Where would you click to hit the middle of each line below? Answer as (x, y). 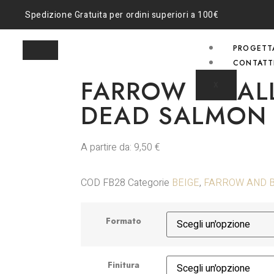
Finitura (124, 265)
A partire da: (107, 147)
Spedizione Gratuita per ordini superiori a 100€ (122, 15)
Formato (124, 220)
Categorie (149, 183)
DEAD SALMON (174, 116)
